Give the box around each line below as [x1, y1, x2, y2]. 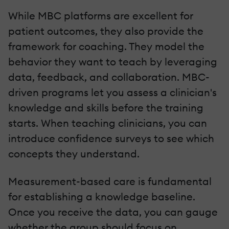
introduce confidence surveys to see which [8, 131, 214, 145]
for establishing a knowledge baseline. [8, 190, 195, 203]
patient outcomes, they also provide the [8, 24, 203, 37]
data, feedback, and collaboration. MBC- [8, 70, 210, 83]
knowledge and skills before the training [8, 101, 203, 114]
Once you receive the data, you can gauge [8, 205, 218, 218]
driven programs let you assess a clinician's [8, 85, 217, 99]
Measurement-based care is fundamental [8, 174, 212, 188]
